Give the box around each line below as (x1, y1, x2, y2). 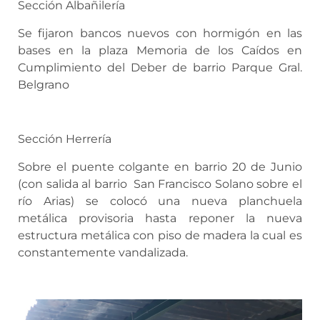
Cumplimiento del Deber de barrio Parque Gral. (18, 60, 302, 74)
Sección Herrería (18, 132, 111, 146)
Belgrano (18, 77, 69, 91)
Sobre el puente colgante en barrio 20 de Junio (18, 159, 302, 174)
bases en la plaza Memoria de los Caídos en (18, 43, 302, 57)
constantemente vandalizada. (18, 245, 188, 259)
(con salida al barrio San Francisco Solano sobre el (18, 176, 302, 191)
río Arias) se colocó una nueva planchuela (18, 194, 302, 208)
